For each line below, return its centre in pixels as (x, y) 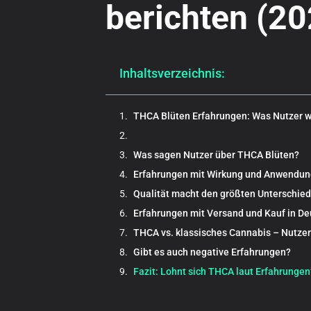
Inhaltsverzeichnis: (172, 74)
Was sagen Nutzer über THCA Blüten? (216, 155)
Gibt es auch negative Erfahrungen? (212, 252)
